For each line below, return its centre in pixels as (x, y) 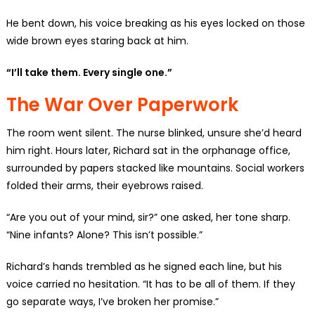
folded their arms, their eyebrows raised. (104, 185)
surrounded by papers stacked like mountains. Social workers (155, 168)
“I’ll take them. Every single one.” (89, 72)
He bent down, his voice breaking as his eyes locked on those (155, 23)
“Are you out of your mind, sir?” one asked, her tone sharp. (148, 217)
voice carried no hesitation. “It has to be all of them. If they (150, 284)
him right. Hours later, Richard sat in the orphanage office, (148, 150)
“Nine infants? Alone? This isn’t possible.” (104, 234)
